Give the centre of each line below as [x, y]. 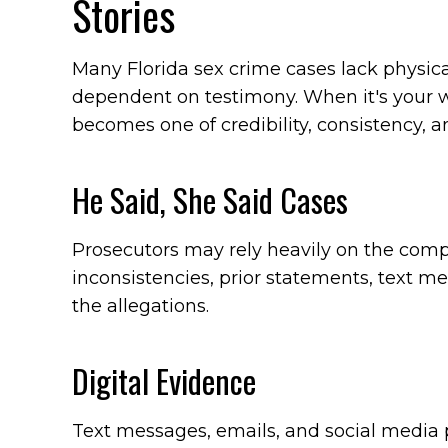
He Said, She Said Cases [210, 199]
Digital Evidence [167, 380]
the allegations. [140, 306]
